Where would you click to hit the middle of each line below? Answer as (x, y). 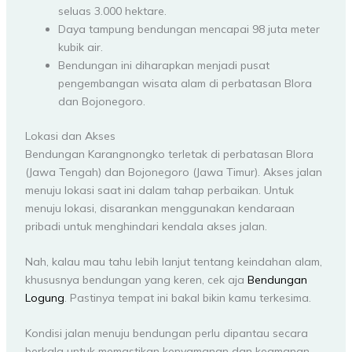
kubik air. (80, 47)
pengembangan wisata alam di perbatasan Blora (185, 83)
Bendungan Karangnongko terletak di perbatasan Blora (169, 154)
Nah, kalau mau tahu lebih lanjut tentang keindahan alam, (173, 261)
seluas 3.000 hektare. (112, 11)
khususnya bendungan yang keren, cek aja (136, 279)
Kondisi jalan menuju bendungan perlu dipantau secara (166, 334)
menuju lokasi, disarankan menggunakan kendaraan (159, 208)
